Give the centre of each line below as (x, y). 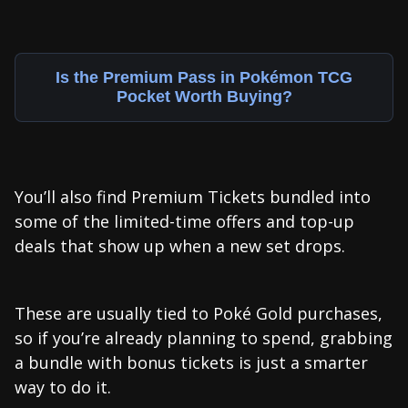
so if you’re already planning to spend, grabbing (204, 337)
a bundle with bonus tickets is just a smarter (191, 362)
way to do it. (63, 387)
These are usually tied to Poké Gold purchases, (199, 313)
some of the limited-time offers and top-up (184, 221)
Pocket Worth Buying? (204, 96)
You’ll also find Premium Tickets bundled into (193, 196)
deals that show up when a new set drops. (180, 245)
